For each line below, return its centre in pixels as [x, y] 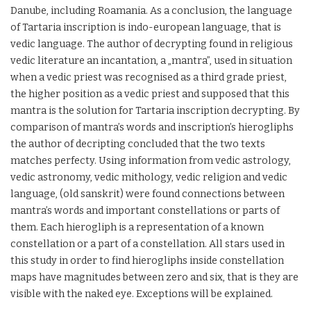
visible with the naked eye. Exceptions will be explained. [142, 294]
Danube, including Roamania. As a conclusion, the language [151, 11]
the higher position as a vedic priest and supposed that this [150, 94]
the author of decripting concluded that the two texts [138, 144]
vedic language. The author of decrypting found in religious [152, 44]
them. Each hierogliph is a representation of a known [137, 227]
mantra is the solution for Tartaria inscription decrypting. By [155, 111]
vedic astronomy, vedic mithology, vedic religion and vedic [149, 177]
